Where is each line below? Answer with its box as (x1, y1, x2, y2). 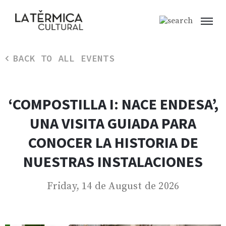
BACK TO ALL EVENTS (13, 52, 115, 65)
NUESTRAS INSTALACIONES (23, 152, 203, 172)
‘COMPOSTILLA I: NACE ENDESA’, (8, 94, 218, 114)
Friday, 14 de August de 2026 (46, 180, 180, 193)
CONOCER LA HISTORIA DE (28, 133, 198, 152)
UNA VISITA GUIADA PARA (30, 114, 196, 133)
